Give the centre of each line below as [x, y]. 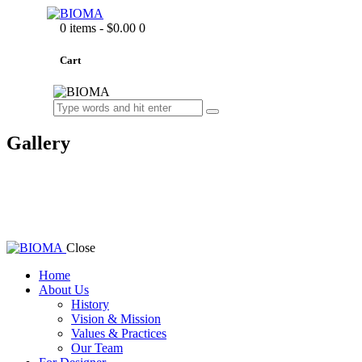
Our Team [97, 347]
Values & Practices [119, 333]
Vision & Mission [116, 318]
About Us [64, 289]
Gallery [38, 143]
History [90, 304]
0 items [78, 28]
